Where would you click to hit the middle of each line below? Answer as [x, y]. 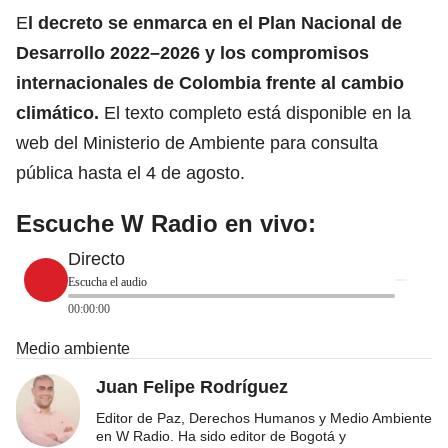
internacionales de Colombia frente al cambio [210, 82]
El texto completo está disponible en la [255, 112]
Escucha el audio [107, 281]
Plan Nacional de [327, 22]
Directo [96, 258]
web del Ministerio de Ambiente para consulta [197, 142]
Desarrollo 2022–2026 [110, 52]
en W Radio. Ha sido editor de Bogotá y [221, 435]
